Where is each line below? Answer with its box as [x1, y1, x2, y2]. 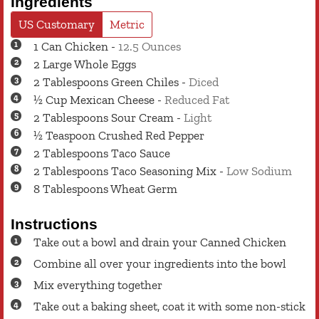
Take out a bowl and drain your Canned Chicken [33, 235, 286, 250]
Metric [110, 16, 145, 31]
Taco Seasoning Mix [111, 163, 216, 178]
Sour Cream [111, 110, 174, 125]
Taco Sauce [111, 145, 170, 160]
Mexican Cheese [70, 92, 155, 107]
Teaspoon [46, 127, 95, 142]
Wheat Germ [110, 181, 177, 196]
